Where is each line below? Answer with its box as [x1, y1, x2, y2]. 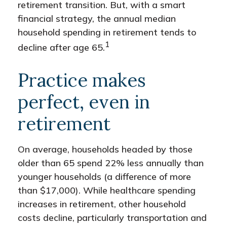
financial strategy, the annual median [18, 13, 176, 24]
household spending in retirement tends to [18, 26, 196, 38]
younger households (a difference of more [18, 171, 191, 182]
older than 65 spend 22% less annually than [18, 157, 204, 169]
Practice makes [18, 68, 146, 92]
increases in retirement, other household [18, 198, 186, 210]
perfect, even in [18, 90, 150, 113]
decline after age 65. [18, 42, 105, 53]
